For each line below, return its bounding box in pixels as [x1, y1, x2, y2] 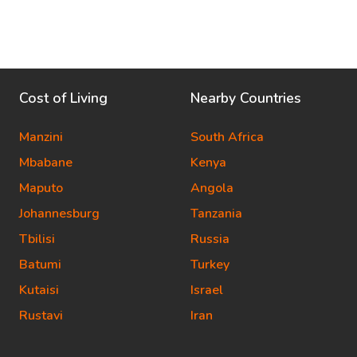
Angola [190, 179, 233, 197]
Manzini [19, 128, 63, 146]
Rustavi [19, 307, 63, 324]
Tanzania [190, 205, 242, 222]
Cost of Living [19, 88, 108, 108]
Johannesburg [19, 205, 100, 222]
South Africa [190, 128, 264, 146]
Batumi [19, 256, 61, 273]
